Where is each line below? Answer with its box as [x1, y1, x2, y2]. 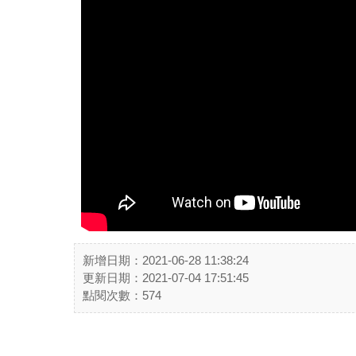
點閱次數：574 [83, 288, 161, 302]
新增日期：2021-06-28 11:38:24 [83, 253, 249, 267]
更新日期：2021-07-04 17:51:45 [83, 271, 249, 284]
